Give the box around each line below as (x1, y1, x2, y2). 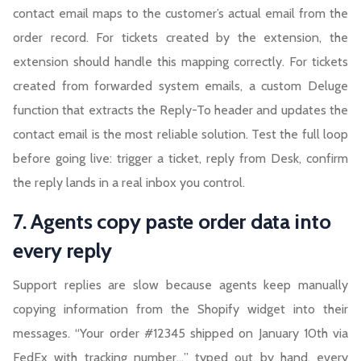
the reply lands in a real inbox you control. (13, 175, 245, 191)
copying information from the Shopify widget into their (13, 301, 348, 317)
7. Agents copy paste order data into (13, 209, 331, 235)
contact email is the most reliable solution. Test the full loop (13, 127, 348, 143)
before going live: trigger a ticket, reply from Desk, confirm (13, 151, 348, 167)
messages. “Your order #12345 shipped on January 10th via (13, 326, 348, 342)
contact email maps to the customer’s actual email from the (13, 6, 348, 22)
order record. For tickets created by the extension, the (13, 30, 348, 46)
